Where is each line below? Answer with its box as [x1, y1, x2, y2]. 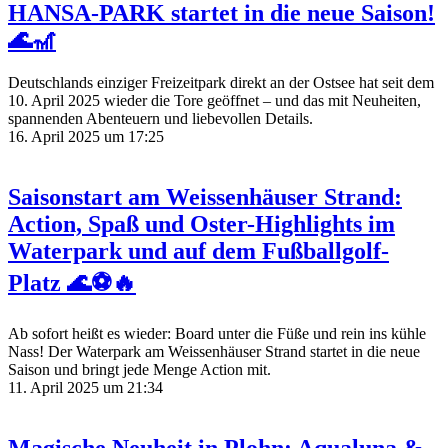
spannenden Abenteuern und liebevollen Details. [8, 109, 313, 127]
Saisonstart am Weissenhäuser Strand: [8, 183, 402, 210]
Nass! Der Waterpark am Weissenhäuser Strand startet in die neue [8, 343, 420, 361]
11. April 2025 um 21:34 [8, 379, 163, 397]
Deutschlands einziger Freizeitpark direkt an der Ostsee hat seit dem [8, 73, 434, 91]
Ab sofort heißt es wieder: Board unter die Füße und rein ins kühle [8, 325, 426, 343]
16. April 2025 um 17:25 [8, 127, 164, 145]
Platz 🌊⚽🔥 [8, 269, 136, 296]
